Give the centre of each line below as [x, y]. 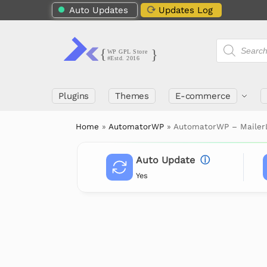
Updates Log [186, 10]
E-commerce [203, 96]
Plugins [74, 96]
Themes [132, 96]
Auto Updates [99, 10]
